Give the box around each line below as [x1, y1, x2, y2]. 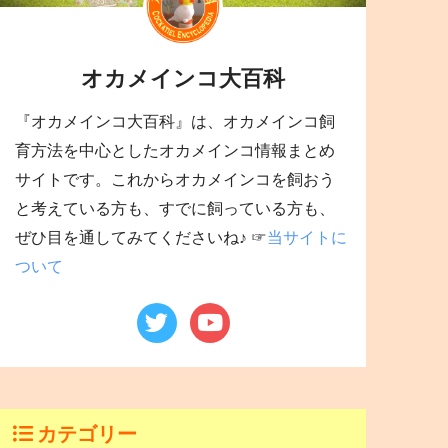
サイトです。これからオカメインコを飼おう [15, 171, 336, 189]
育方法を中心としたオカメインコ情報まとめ [15, 142, 336, 160]
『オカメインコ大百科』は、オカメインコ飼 [15, 113, 336, 131]
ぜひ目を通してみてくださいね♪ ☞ [15, 229, 268, 247]
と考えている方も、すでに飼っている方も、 [15, 200, 336, 218]
